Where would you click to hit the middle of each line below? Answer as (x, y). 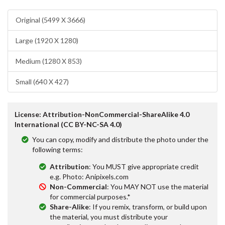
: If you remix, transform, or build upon (148, 206)
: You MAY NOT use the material (158, 186)
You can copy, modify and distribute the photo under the (120, 139)
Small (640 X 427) (42, 81)
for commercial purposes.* (90, 196)
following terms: (58, 149)
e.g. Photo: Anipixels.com (89, 176)
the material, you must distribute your (109, 216)
